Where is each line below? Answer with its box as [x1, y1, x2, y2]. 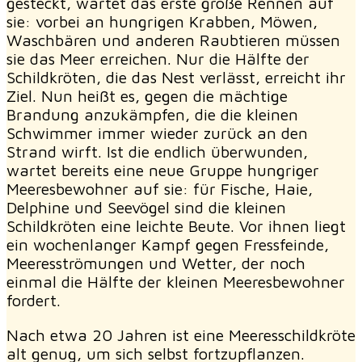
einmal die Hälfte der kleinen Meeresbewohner [6, 271, 345, 291]
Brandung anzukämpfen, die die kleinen [6, 104, 298, 124]
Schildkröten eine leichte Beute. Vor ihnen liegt [6, 216, 346, 235]
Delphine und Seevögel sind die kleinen [6, 197, 286, 217]
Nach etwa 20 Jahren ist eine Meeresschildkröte [6, 325, 356, 344]
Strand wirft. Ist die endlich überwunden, [6, 141, 308, 161]
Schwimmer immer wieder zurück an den [6, 123, 308, 142]
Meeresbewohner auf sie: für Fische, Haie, [6, 179, 313, 198]
